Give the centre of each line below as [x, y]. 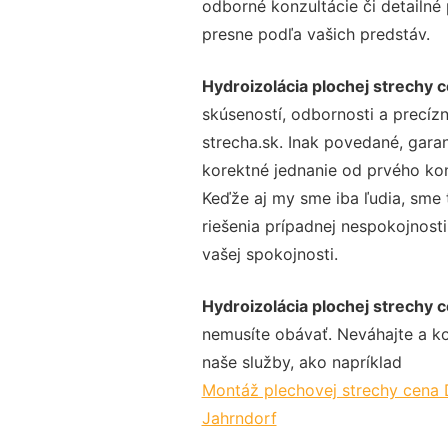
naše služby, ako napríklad [301, 361]
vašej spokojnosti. [269, 253]
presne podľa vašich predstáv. [315, 33]
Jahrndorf [239, 417]
